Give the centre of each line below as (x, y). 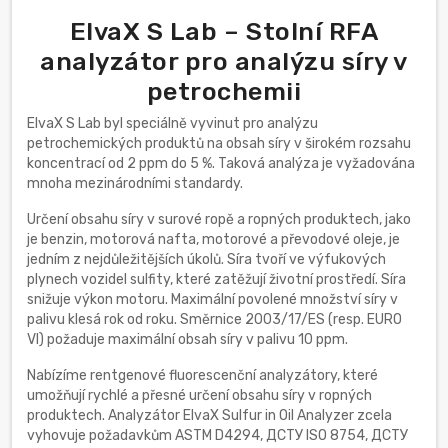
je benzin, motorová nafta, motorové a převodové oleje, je (213, 240)
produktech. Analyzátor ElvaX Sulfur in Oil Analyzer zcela (209, 416)
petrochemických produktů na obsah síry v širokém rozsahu (219, 144)
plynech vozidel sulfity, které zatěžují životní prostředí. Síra (216, 280)
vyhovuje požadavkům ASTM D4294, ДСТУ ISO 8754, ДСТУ (217, 436)
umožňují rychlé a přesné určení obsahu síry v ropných (199, 396)
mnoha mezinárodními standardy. (135, 184)
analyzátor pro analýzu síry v (224, 61)
